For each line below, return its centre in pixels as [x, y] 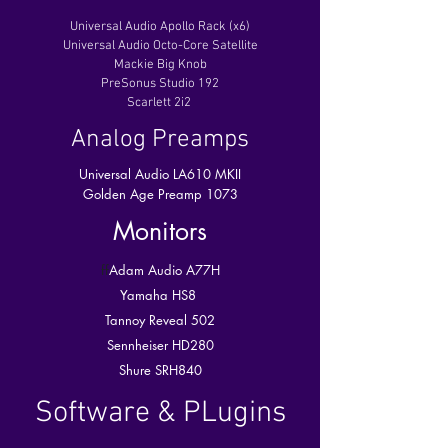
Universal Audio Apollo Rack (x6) [160, 27]
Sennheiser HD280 [160, 345]
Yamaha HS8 [160, 295]
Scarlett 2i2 [160, 103]
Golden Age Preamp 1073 [160, 194]
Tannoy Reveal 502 [160, 320]
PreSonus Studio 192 [160, 84]
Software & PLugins [160, 413]
